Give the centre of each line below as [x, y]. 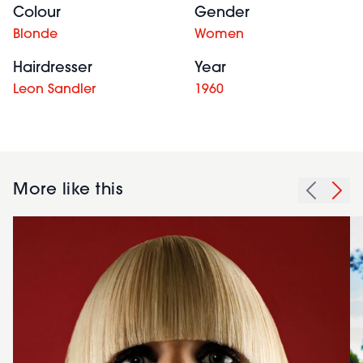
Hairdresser [53, 68]
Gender [222, 13]
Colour [37, 13]
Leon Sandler [54, 90]
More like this [68, 190]
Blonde [35, 34]
